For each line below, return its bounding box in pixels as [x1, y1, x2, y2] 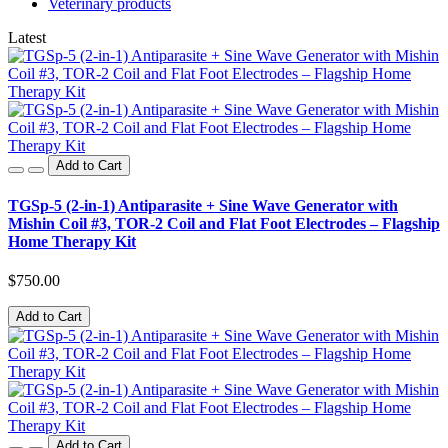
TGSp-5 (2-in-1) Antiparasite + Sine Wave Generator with [8, 197, 398, 215]
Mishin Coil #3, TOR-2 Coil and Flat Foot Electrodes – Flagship [8, 215, 440, 233]
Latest [8, 28, 46, 46]
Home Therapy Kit [8, 233, 136, 251]
